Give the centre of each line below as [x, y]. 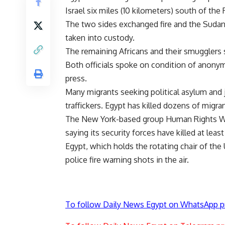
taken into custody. [100, 38]
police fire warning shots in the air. [127, 160]
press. [76, 79]
